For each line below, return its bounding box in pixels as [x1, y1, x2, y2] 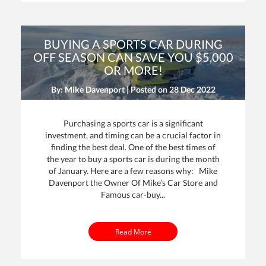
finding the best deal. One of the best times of [50, 142, 216, 153]
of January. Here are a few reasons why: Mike [49, 166, 217, 176]
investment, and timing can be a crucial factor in [45, 130, 221, 141]
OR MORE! [103, 63, 163, 78]
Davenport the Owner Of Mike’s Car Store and [48, 178, 218, 188]
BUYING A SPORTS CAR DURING [43, 37, 223, 52]
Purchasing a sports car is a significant [63, 118, 203, 129]
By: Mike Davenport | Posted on [50, 84, 169, 95]
